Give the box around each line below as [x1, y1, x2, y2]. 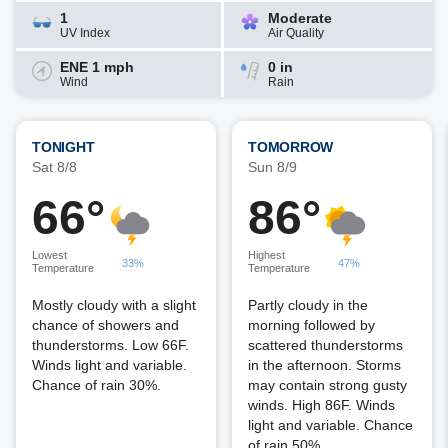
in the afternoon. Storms [248, 357, 401, 373]
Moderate [268, 10, 332, 26]
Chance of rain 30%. [32, 377, 161, 393]
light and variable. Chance [248, 417, 413, 433]
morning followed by [248, 317, 375, 333]
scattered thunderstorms [248, 337, 403, 353]
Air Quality [268, 26, 324, 40]
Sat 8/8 [32, 159, 77, 175]
